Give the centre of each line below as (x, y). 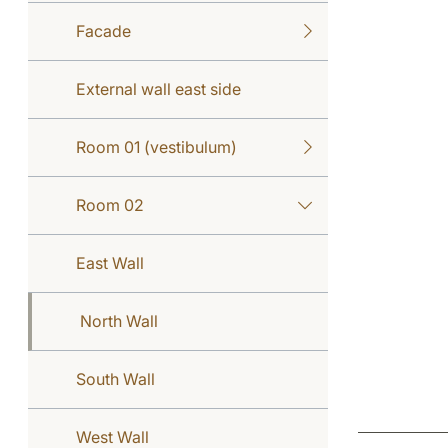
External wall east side (158, 88)
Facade (103, 30)
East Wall (110, 262)
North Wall (119, 320)
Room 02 (110, 204)
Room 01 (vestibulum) (156, 146)
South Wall (115, 378)
